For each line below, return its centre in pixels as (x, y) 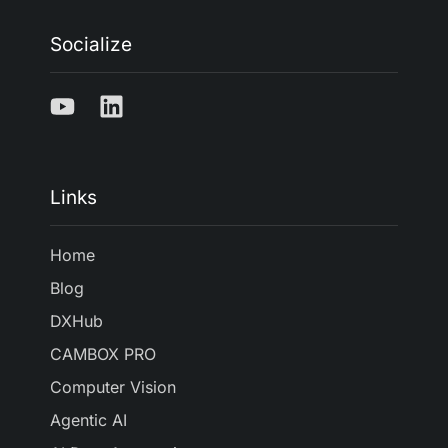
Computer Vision (113, 387)
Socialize (91, 45)
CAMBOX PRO (103, 354)
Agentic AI (88, 420)
